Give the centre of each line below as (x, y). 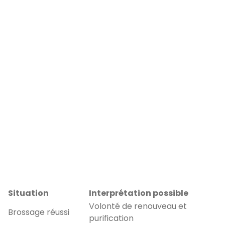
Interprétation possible (139, 193)
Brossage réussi (39, 212)
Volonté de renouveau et (138, 206)
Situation (28, 193)
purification (111, 218)
